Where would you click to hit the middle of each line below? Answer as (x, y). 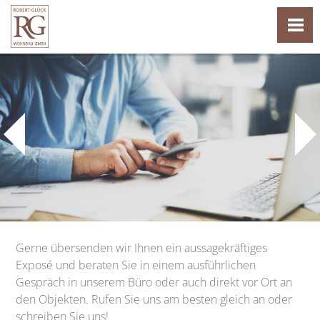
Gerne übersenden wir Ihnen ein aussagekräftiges (142, 247)
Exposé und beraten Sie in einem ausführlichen (136, 265)
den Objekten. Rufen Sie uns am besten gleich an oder (154, 299)
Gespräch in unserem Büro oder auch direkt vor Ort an (154, 282)
